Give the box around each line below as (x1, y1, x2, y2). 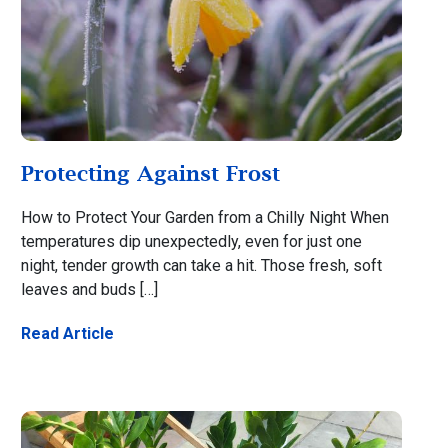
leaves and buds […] (20, 280, 158, 300)
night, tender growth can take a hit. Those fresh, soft (20, 256, 382, 276)
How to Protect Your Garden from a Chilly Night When (20, 208, 389, 228)
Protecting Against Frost (20, 161, 280, 186)
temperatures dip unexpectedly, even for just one (20, 232, 362, 252)
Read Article (20, 324, 114, 344)
